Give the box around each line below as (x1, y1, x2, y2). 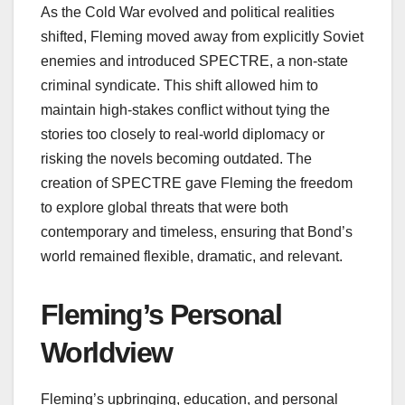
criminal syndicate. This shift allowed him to (41, 77, 318, 93)
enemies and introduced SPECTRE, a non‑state (41, 52, 348, 69)
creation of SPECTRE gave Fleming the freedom (41, 174, 353, 191)
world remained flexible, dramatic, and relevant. (41, 248, 343, 264)
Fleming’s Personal (41, 297, 282, 331)
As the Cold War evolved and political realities (41, 4, 334, 20)
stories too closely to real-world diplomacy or (41, 126, 325, 142)
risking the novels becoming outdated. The (41, 150, 312, 166)
